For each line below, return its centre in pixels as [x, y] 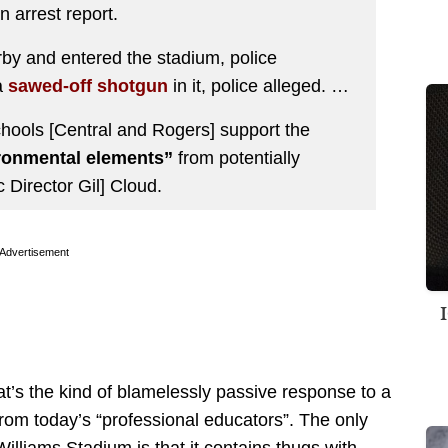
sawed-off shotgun [88, 85]
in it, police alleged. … [258, 85]
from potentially [236, 157]
